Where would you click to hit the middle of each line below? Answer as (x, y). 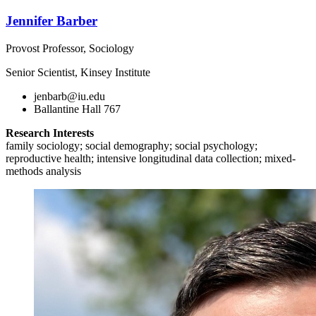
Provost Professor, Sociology (70, 48)
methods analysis (43, 171)
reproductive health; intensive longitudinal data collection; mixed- (151, 158)
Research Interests (50, 133)
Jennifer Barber (51, 21)
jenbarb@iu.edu (69, 96)
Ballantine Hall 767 (77, 109)
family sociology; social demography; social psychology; (132, 145)
